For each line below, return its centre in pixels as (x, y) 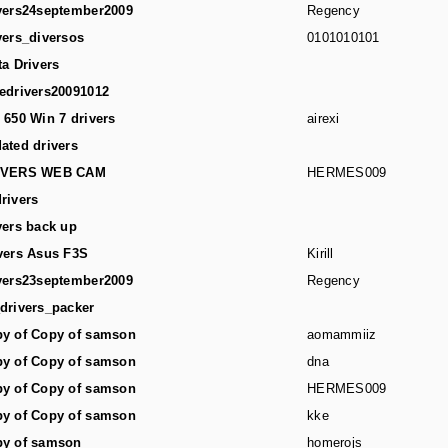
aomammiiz (342, 334)
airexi (323, 118)
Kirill (320, 253)
